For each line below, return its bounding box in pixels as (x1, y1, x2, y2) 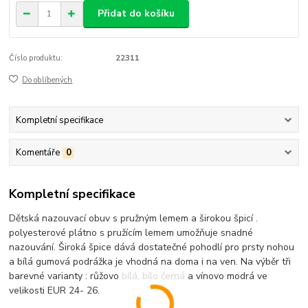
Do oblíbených (22, 75, 73, 86)
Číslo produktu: (9, 52, 63, 63)
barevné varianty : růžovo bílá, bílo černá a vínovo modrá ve (9, 269, 268, 283)
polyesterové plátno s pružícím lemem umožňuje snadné (9, 226, 254, 240)
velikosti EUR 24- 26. (9, 284, 100, 298)
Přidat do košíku (98, 7, 175, 21)
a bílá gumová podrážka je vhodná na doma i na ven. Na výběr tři (9, 255, 291, 269)
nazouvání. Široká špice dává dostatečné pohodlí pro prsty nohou (9, 241, 295, 254)
